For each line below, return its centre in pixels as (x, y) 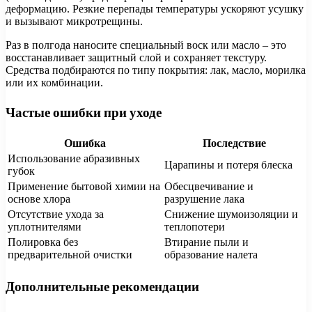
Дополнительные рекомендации (102, 287)
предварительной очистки (70, 255)
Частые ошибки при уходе (84, 112)
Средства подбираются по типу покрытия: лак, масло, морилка (156, 70)
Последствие (234, 143)
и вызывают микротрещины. (74, 21)
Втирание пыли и (206, 242)
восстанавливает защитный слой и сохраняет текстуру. (136, 57)
